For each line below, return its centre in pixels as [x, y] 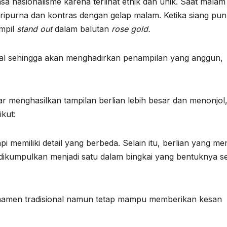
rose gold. [132, 29]
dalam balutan [83, 29]
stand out [36, 29]
